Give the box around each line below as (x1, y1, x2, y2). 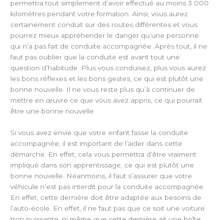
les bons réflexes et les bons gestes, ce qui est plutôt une (10, 75, 204, 83)
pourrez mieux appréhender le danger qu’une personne (10, 31, 199, 40)
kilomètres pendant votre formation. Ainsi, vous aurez (10, 10, 189, 18)
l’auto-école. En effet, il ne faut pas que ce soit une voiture (10, 204, 205, 213)
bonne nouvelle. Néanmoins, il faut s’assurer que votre (10, 172, 192, 180)
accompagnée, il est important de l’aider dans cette (10, 139, 183, 148)
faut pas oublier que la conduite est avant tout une (10, 53, 180, 61)
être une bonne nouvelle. (10, 107, 96, 115)
